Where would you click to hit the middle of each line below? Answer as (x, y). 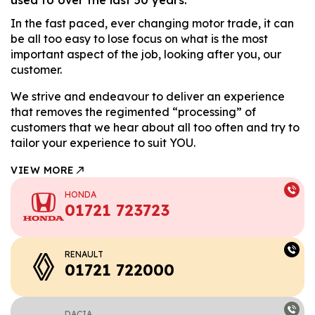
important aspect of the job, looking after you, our (146, 54)
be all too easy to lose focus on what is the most (139, 38)
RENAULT (84, 254)
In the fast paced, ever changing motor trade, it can (152, 23)
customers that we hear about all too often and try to (155, 127)
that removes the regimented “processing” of (133, 111)
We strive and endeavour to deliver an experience (148, 96)
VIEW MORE (43, 170)
